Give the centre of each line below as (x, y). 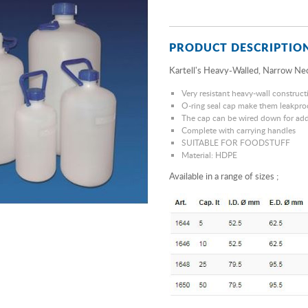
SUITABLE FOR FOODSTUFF (236, 143)
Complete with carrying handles (239, 130)
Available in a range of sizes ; (224, 176)
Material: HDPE (209, 155)
